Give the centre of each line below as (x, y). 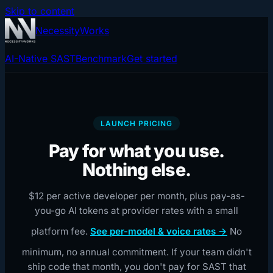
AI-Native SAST (40, 58)
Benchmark (101, 58)
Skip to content (40, 11)
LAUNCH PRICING (136, 123)
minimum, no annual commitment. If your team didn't (136, 252)
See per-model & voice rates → (159, 231)
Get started (152, 58)
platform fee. (59, 231)
